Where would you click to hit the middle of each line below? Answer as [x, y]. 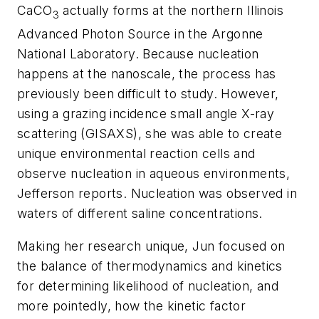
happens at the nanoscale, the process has [147, 74]
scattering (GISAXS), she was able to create [150, 134]
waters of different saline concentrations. [140, 214]
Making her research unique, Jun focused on [151, 246]
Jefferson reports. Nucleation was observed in [157, 194]
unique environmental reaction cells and [136, 154]
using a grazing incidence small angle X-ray [146, 114]
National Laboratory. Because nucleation [138, 54]
